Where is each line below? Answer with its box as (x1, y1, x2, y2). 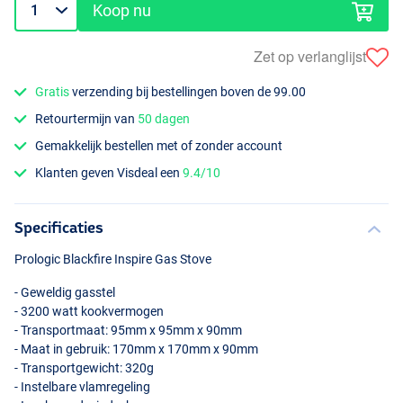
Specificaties (14, 219, 103, 237)
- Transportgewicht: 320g (14, 361, 154, 376)
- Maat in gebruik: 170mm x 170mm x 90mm (14, 342, 258, 357)
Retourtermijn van (35, 111, 139, 126)
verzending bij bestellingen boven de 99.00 (69, 84, 307, 99)
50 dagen (138, 111, 191, 126)
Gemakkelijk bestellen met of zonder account (35, 139, 283, 154)
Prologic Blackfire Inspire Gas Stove (14, 252, 211, 267)
